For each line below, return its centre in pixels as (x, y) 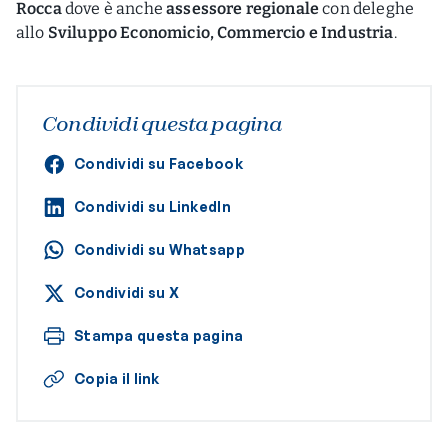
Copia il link (117, 378)
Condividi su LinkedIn (152, 206)
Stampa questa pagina (159, 335)
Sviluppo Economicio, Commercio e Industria (220, 32)
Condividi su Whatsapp (159, 249)
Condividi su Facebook (158, 163)
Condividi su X (126, 292)
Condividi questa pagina (162, 123)
